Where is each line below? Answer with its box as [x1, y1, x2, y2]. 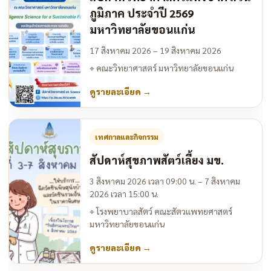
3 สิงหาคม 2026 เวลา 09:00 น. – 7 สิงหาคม [90, 175, 240, 186]
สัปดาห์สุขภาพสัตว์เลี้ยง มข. [90, 152, 224, 167]
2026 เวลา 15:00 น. [90, 188, 158, 199]
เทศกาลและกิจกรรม [95, 131, 158, 142]
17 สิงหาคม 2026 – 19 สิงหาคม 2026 [90, 44, 221, 56]
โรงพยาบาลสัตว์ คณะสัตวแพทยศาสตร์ [94, 205, 232, 217]
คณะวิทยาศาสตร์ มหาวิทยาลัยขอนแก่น [94, 62, 233, 73]
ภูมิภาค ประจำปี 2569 [90, 5, 194, 20]
